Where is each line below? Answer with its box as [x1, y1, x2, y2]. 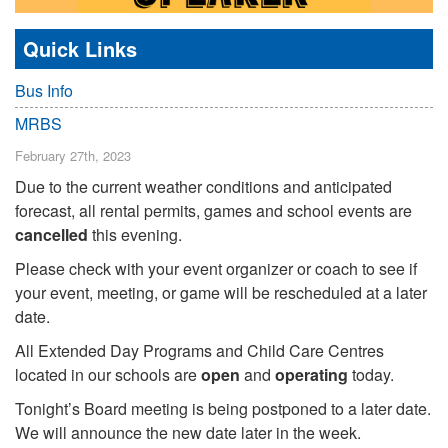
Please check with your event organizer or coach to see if [15, 256, 417, 280]
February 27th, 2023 [15, 145, 131, 165]
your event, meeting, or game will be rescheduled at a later [15, 280, 427, 304]
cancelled [15, 222, 88, 246]
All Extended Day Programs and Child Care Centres [15, 338, 384, 362]
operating [271, 362, 348, 386]
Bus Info [15, 78, 73, 102]
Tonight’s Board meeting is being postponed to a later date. [15, 396, 431, 420]
